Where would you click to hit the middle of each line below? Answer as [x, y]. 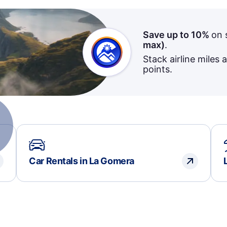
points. [157, 69]
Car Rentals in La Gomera [82, 161]
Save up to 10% [177, 35]
